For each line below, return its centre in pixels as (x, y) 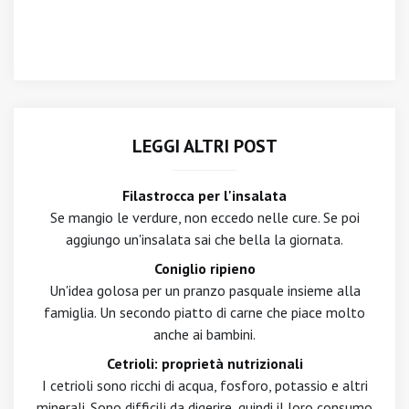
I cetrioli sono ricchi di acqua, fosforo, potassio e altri (204, 385)
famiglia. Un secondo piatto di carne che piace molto (204, 312)
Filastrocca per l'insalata (204, 195)
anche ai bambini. (204, 334)
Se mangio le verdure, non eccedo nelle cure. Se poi (204, 217)
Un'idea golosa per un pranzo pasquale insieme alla (204, 290)
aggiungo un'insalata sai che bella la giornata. (204, 239)
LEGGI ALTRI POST (204, 146)
